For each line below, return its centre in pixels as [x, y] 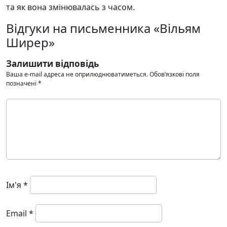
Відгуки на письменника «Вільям [103, 28]
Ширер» [30, 42]
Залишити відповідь [52, 63]
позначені [22, 83]
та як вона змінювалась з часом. [70, 7]
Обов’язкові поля [175, 74]
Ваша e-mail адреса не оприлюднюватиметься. [77, 74]
